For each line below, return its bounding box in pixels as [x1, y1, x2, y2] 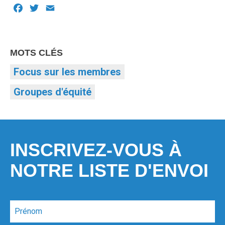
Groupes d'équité [14, 86, 91, 98]
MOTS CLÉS [10, 48, 63, 58]
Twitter [40, 3, 72, 16]
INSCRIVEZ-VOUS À [10, 140, 182, 161]
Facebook [24, 3, 69, 16]
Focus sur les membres [14, 66, 121, 78]
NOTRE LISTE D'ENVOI [10, 160, 208, 181]
